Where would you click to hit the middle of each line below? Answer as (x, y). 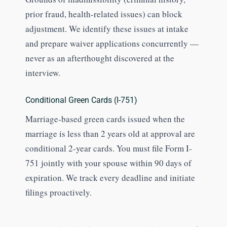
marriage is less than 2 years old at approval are (110, 134)
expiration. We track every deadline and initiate (110, 178)
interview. (43, 73)
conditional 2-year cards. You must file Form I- (108, 148)
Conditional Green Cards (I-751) (81, 100)
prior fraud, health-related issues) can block (104, 14)
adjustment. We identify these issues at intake (107, 29)
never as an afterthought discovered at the (100, 58)
